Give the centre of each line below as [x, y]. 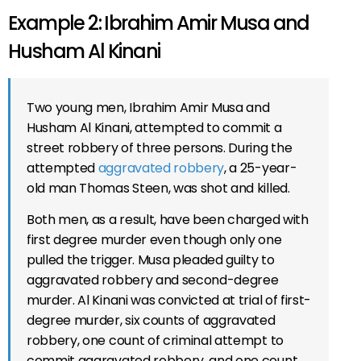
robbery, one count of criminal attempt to [155, 340]
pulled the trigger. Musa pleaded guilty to [151, 259]
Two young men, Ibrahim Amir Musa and [148, 107]
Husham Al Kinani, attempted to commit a [154, 127]
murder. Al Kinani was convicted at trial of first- [169, 300]
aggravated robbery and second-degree [153, 280]
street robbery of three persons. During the [160, 147]
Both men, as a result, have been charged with [168, 219]
